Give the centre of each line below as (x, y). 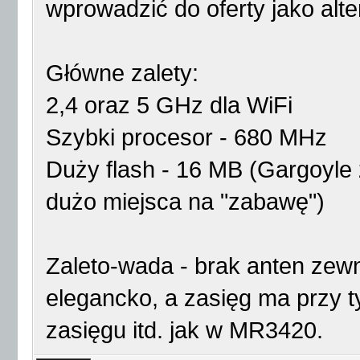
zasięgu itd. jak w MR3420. (184, 330)
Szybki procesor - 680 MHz (186, 137)
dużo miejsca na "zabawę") (185, 202)
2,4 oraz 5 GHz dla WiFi (169, 105)
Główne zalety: (122, 73)
